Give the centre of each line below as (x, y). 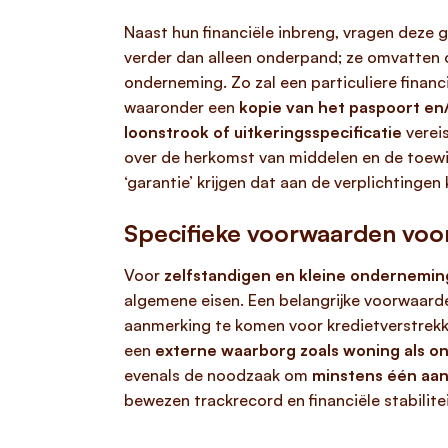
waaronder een (181, 107)
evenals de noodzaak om (218, 375)
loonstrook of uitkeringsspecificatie (263, 132)
